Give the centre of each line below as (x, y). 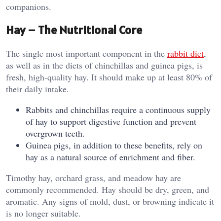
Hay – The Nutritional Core (74, 30)
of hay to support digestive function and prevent (111, 122)
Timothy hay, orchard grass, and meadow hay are (93, 178)
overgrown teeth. (55, 133)
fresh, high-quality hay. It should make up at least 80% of (109, 77)
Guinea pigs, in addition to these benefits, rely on (114, 145)
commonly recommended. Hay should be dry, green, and (108, 190)
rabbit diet (185, 54)
